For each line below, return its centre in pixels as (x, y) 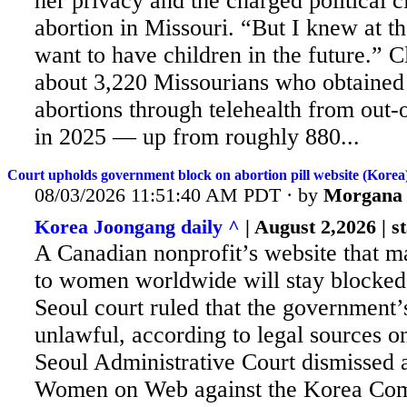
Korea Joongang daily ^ (137, 227)
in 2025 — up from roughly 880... (197, 137)
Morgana (363, 194)
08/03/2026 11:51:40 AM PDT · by (179, 194)
